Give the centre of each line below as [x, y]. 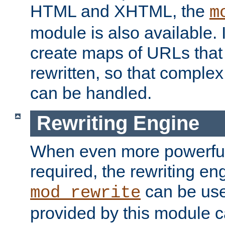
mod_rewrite [85, 193]
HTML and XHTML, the [120, 11]
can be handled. [91, 93]
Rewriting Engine [118, 123]
